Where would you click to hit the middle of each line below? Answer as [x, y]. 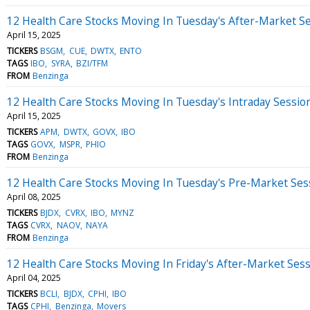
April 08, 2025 [34, 197]
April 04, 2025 [34, 277]
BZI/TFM [92, 63]
